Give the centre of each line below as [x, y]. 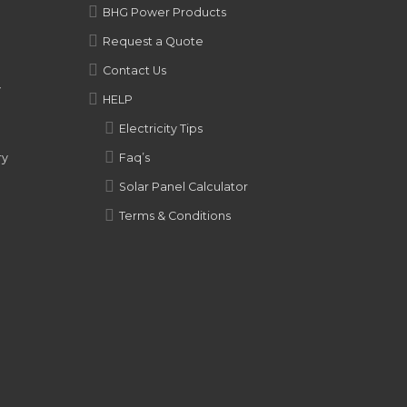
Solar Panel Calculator [183, 187]
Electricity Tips [160, 129]
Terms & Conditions [174, 216]
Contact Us [134, 70]
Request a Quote [153, 41]
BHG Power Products [164, 12]
